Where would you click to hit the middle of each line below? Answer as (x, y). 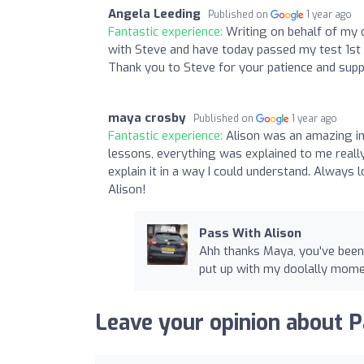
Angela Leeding (154, 13)
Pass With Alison (250, 233)
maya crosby (147, 117)
